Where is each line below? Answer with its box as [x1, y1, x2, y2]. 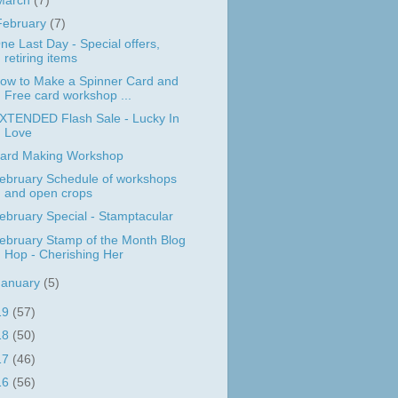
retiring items [4, 51, 77, 65]
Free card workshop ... [4, 88, 131, 102]
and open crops [4, 187, 92, 201]
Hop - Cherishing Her [4, 247, 123, 261]
